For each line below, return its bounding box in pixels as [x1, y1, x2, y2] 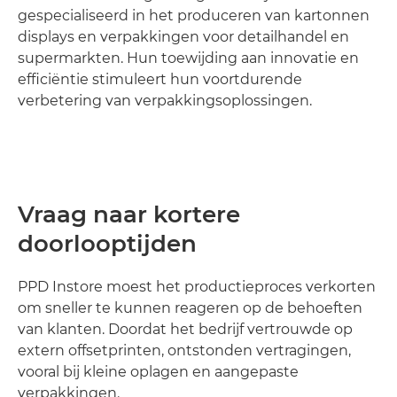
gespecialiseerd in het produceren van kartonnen [18, 6, 370, 24]
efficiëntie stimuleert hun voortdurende [18, 70, 302, 88]
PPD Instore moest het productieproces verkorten [18, 277, 376, 295]
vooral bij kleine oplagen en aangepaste [18, 362, 299, 380]
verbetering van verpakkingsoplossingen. [18, 91, 312, 109]
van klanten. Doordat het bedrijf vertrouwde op [18, 320, 353, 338]
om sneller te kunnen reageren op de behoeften [18, 299, 362, 316]
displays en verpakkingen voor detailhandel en [18, 27, 349, 45]
